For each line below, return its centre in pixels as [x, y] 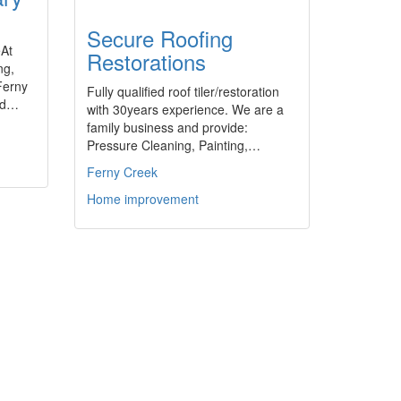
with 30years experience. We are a [185, 109]
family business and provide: [167, 127]
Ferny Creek [122, 172]
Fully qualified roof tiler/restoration [183, 91]
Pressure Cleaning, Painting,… [174, 145]
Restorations [146, 61]
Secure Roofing [160, 38]
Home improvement [143, 199]
